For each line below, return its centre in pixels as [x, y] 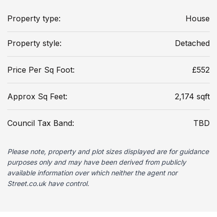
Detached [192, 43]
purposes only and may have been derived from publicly [97, 162]
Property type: [34, 18]
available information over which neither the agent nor [92, 172]
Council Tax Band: [41, 123]
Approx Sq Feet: [37, 96]
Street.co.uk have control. [48, 183]
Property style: [34, 43]
